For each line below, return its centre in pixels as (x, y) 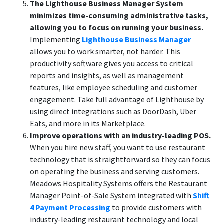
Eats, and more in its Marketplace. (88, 123)
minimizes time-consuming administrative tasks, (119, 15)
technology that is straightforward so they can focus (120, 159)
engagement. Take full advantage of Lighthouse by (117, 99)
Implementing (56, 39)
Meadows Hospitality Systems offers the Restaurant (119, 183)
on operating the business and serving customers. (115, 171)
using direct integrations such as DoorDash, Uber (113, 111)
